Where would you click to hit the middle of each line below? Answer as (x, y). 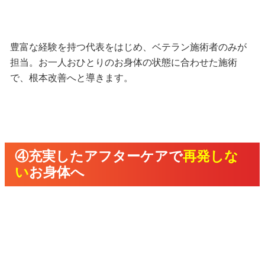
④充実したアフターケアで (99, 156)
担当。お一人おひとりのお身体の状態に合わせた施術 (123, 62)
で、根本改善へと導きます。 (71, 78)
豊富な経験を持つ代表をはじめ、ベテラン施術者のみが (128, 47)
